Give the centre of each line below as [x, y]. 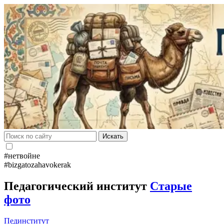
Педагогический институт [77, 186]
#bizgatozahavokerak [37, 165]
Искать [113, 136]
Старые [171, 186]
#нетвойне [22, 156]
